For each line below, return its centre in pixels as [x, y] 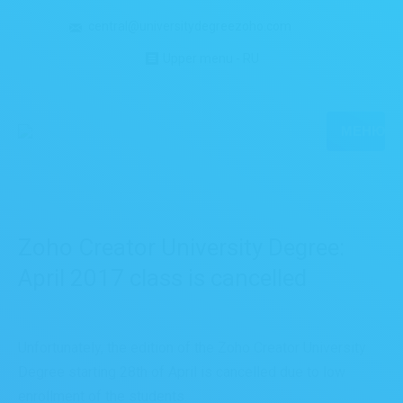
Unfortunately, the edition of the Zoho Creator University [192, 348]
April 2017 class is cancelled [162, 278]
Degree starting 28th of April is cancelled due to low [182, 372]
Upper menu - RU [210, 58]
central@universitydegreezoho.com [190, 26]
